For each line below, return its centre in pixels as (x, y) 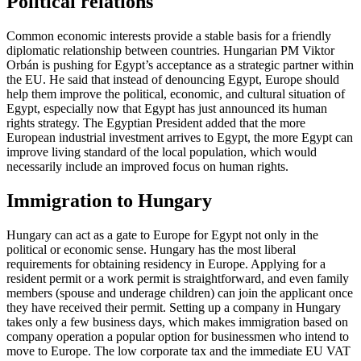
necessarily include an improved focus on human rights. (147, 166)
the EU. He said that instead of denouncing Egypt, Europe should (173, 79)
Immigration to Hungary (109, 200)
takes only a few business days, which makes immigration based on (177, 322)
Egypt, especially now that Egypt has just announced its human (167, 108)
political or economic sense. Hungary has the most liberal (151, 249)
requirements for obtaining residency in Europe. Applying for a (166, 263)
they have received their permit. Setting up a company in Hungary (174, 307)
